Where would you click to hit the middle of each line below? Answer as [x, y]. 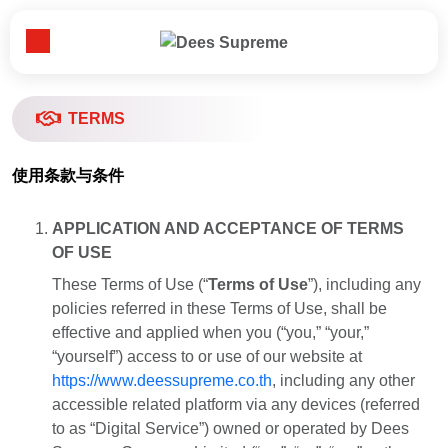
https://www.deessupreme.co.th [162, 381]
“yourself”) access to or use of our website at [207, 357]
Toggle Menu [83, 52]
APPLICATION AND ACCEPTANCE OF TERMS [228, 229]
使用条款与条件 [68, 176]
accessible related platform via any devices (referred [236, 405]
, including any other [343, 381]
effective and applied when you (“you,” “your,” [210, 333]
